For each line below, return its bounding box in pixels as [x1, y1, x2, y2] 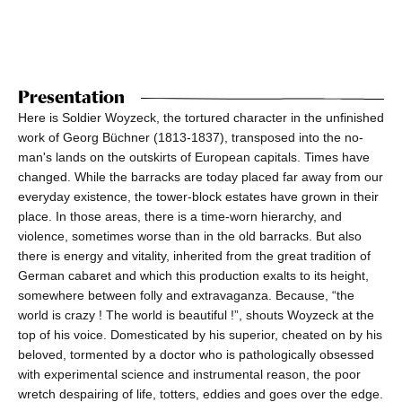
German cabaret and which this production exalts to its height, [18, 268, 369, 284]
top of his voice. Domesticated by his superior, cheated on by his [18, 328, 382, 343]
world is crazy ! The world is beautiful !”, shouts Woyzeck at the [18, 308, 374, 323]
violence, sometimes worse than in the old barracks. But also [18, 229, 362, 244]
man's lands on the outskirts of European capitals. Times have [18, 150, 370, 165]
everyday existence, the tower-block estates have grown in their [18, 189, 379, 205]
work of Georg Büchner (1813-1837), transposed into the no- [18, 130, 363, 145]
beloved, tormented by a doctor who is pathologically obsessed [18, 347, 374, 363]
